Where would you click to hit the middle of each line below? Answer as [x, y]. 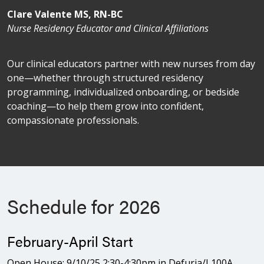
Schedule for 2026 [84, 206]
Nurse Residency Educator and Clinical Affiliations [108, 28]
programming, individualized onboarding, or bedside [123, 92]
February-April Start [70, 241]
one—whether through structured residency [105, 77]
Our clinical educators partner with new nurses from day [131, 63]
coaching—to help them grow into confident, [105, 106]
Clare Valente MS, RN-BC [66, 14]
